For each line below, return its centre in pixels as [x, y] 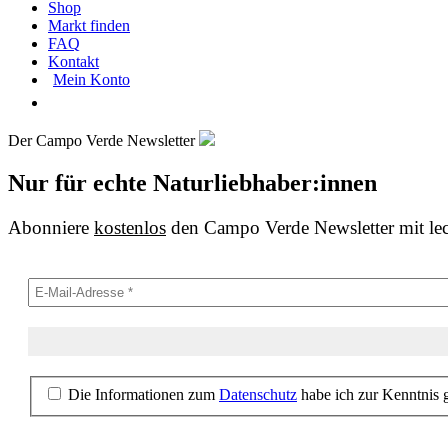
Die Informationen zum [141, 394]
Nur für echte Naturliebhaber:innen [192, 182]
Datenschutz [258, 394]
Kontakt [73, 61]
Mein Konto [91, 79]
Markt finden [89, 25]
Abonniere [51, 227]
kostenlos [130, 227]
